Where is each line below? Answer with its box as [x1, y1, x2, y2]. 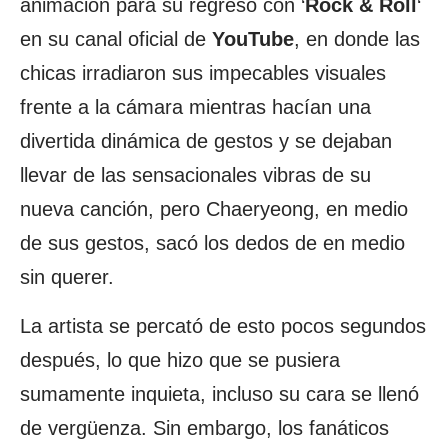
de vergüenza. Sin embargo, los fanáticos [20, 417, 389, 439]
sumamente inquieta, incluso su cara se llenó [20, 383, 419, 405]
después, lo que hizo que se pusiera [20, 349, 340, 371]
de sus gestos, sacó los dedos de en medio [20, 232, 405, 254]
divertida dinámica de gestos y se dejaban [20, 130, 392, 152]
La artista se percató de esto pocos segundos [20, 315, 426, 337]
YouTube [212, 28, 294, 50]
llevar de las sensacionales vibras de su [20, 164, 371, 186]
